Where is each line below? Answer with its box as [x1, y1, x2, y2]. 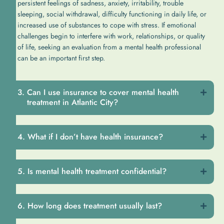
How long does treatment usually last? [27, 200, 162, 212]
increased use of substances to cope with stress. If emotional [17, 20, 196, 30]
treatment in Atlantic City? [27, 96, 118, 108]
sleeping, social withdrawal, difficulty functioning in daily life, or [17, 9, 206, 19]
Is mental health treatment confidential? [27, 165, 166, 177]
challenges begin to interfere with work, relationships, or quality [17, 31, 205, 41]
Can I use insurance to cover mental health [27, 86, 179, 98]
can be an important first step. [17, 53, 105, 63]
